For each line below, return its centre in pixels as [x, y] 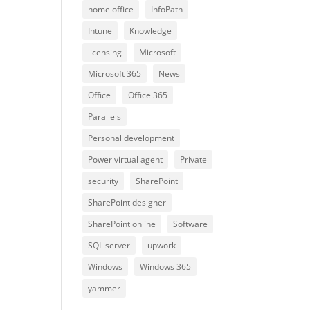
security [103, 181]
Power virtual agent [126, 160]
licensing [105, 53]
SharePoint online [122, 224]
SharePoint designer [127, 203]
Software [191, 224]
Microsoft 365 [115, 74]
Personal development [131, 138]
